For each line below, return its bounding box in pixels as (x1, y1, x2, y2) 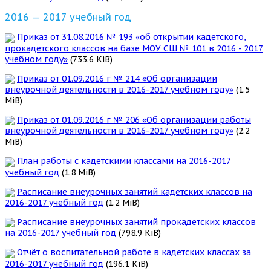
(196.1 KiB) (103, 258, 148, 269)
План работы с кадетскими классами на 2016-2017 (17, 155, 231, 167)
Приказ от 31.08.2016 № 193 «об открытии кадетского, (17, 31, 246, 43)
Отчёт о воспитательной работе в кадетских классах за (17, 247, 251, 258)
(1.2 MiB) (103, 197, 140, 209)
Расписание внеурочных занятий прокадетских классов (17, 217, 256, 228)
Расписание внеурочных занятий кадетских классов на (17, 186, 252, 197)
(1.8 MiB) (59, 166, 96, 178)
